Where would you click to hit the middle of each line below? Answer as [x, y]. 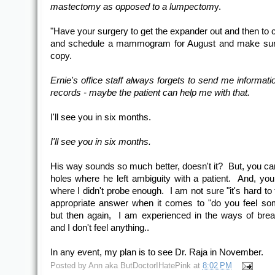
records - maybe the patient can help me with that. [151, 93]
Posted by [69, 266]
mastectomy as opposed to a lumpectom [132, 7]
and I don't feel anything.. [99, 228]
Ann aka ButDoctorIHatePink [139, 266]
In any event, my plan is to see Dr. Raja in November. [157, 252]
